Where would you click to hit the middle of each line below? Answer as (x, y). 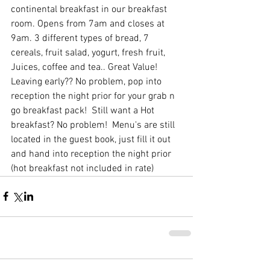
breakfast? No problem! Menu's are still (94, 125)
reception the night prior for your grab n (94, 96)
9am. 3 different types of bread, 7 (81, 38)
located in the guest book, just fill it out (92, 140)
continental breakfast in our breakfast (90, 9)
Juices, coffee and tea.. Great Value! (85, 67)
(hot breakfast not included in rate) (85, 168)
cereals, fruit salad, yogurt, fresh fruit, (89, 53)
